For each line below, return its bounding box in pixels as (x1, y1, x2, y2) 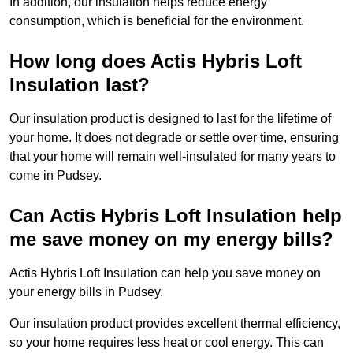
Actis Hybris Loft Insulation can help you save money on (9, 266, 321, 281)
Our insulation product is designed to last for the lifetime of (9, 112, 331, 126)
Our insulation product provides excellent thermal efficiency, (9, 317, 340, 331)
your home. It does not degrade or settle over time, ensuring (9, 131, 339, 145)
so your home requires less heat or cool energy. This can (9, 336, 324, 350)
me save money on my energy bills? (9, 229, 333, 251)
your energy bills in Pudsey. (9, 285, 166, 299)
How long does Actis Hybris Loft (9, 50, 302, 72)
